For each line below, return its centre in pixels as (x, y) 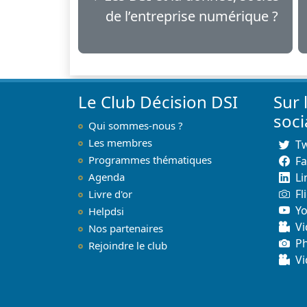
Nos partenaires (126, 228)
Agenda (107, 176)
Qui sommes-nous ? (136, 125)
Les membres (120, 142)
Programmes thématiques (150, 159)
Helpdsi (106, 211)
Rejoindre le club (128, 245)
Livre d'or (110, 194)
